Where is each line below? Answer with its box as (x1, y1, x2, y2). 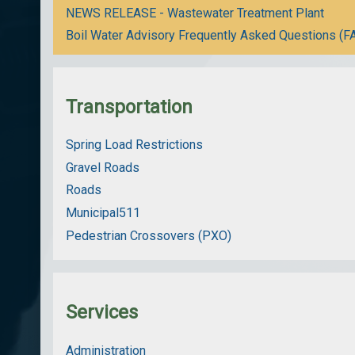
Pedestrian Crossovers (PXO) (66, 227, 232, 243)
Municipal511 (66, 205, 141, 221)
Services (66, 301, 139, 324)
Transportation (66, 95, 193, 118)
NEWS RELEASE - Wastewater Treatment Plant (66, 5, 325, 21)
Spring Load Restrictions (66, 136, 204, 152)
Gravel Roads (66, 159, 140, 175)
